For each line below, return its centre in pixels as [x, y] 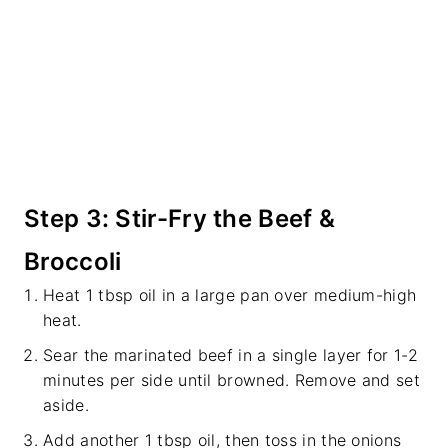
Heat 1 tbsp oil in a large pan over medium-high [230, 295]
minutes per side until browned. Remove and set [231, 380]
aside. [66, 405]
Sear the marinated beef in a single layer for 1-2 [230, 355]
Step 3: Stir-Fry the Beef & [180, 219]
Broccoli [73, 262]
